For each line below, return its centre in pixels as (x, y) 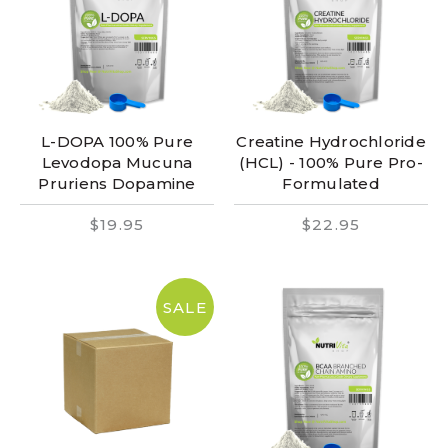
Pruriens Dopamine (117, 183)
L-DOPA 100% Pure (117, 141)
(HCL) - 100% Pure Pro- (331, 162)
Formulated (331, 183)
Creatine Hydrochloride (331, 141)
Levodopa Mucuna (117, 162)
